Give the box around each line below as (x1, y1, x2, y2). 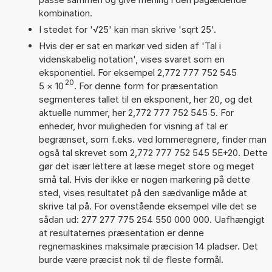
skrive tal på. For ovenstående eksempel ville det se (38, 200, 257, 212)
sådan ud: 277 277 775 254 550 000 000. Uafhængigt (38, 213, 265, 225)
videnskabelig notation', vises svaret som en (38, 53, 225, 65)
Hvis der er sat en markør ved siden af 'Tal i (38, 39, 221, 52)
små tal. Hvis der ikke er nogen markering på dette (38, 173, 250, 185)
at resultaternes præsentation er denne (38, 226, 204, 239)
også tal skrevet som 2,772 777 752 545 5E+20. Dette (38, 146, 268, 158)
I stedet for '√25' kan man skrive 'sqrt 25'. (38, 23, 216, 35)
